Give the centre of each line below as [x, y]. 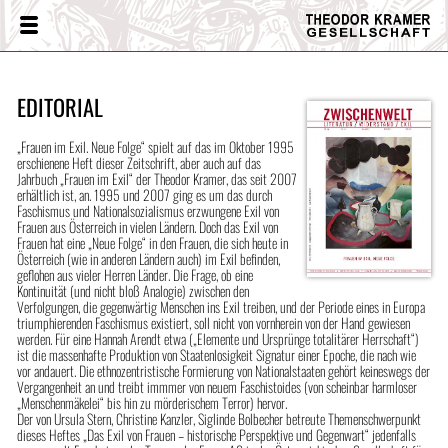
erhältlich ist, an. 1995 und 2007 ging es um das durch [144, 194]
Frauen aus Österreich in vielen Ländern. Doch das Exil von [147, 226]
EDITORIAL [59, 106]
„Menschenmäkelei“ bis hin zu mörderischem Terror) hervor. [151, 402]
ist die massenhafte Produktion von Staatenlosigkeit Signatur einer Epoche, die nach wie [216, 354]
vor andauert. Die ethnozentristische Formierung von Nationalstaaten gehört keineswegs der [223, 370]
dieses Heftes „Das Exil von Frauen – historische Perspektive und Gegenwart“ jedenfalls [216, 434]
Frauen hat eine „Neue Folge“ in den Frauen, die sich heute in [152, 242]
